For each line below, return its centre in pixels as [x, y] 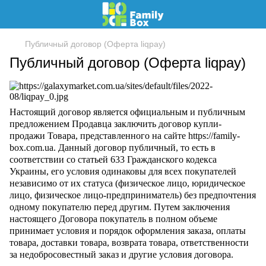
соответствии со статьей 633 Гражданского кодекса [113, 159]
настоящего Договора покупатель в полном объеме [113, 219]
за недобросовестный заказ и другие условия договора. [121, 254]
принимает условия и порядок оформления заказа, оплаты [128, 231]
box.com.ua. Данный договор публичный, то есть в [113, 148]
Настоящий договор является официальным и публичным [127, 112]
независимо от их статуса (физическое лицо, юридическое [127, 183]
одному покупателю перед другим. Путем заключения [120, 207]
